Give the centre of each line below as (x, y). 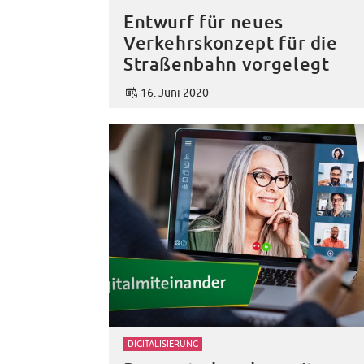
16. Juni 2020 (174, 93)
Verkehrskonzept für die (230, 44)
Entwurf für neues (203, 23)
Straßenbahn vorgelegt (226, 65)
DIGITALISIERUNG (162, 343)
